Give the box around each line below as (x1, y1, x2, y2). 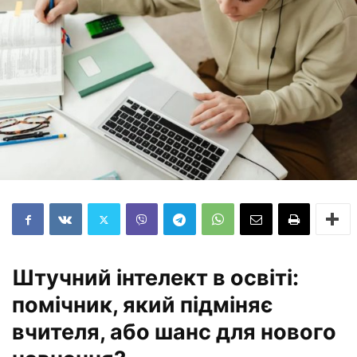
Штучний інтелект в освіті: (12, 265, 299, 292)
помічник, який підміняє (12, 292, 273, 319)
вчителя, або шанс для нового (12, 319, 336, 346)
